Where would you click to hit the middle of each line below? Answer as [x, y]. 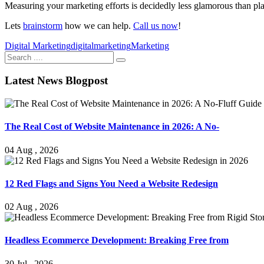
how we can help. [98, 25]
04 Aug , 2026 [32, 150]
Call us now [156, 25]
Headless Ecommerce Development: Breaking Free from [117, 240]
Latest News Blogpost [56, 81]
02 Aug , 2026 [32, 207]
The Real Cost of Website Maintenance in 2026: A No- [112, 127]
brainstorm [43, 25]
